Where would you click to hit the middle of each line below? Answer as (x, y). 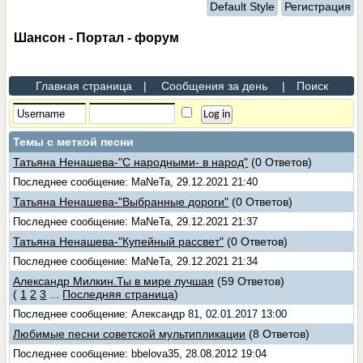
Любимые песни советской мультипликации (130, 334)
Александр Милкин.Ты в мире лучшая (114, 281)
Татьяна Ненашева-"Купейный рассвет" (119, 241)
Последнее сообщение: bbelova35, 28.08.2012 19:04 (140, 354)
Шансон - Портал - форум (97, 38)
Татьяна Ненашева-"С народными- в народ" (131, 162)
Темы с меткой (57, 142)
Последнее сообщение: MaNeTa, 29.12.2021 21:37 (136, 222)
